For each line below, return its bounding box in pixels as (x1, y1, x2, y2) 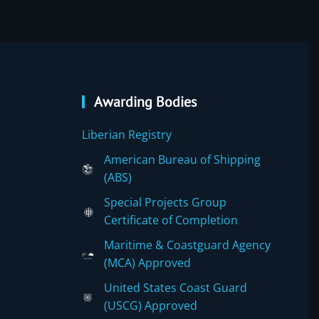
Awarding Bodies (90, 92, 197, 111)
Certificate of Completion (103, 211, 238, 228)
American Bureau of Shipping (103, 151, 261, 167)
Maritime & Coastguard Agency (103, 236, 271, 253)
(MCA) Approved (103, 254, 191, 271)
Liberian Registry (81, 126, 172, 142)
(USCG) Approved (103, 297, 197, 313)
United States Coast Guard (103, 279, 247, 296)
